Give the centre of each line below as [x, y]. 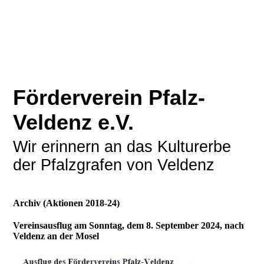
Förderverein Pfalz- [109, 98]
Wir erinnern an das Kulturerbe [122, 147]
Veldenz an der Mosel [56, 236]
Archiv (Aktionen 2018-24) [67, 203]
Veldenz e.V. [74, 123]
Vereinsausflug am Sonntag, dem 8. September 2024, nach [129, 226]
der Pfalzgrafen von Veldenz [114, 165]
